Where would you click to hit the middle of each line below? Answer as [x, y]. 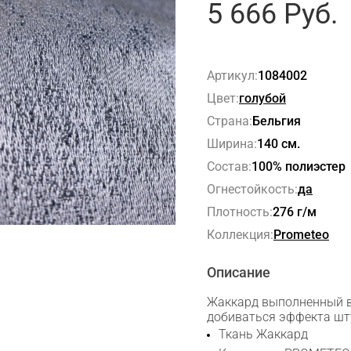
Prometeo [301, 235]
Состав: [229, 166]
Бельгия [277, 121]
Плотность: [240, 212]
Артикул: [232, 76]
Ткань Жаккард [263, 334]
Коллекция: [240, 235]
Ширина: [232, 144]
